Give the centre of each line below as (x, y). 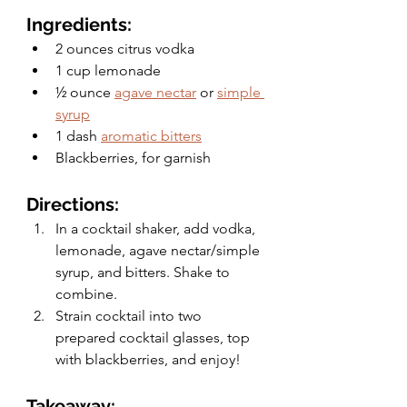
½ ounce (85, 93)
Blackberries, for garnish (133, 158)
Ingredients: (79, 25)
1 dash (78, 136)
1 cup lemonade (108, 71)
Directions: (73, 205)
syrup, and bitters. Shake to (144, 273)
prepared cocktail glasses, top (154, 338)
